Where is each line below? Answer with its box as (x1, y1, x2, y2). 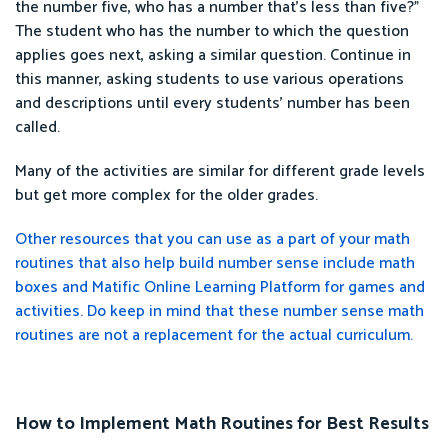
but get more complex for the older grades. (15, 181, 318, 209)
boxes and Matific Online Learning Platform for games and (15, 273, 425, 301)
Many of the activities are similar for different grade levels (15, 157, 425, 185)
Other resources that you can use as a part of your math (15, 225, 410, 253)
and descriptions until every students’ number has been (15, 89, 410, 117)
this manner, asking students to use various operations (15, 65, 404, 93)
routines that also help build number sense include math (15, 249, 415, 277)
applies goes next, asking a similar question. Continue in (15, 41, 411, 69)
